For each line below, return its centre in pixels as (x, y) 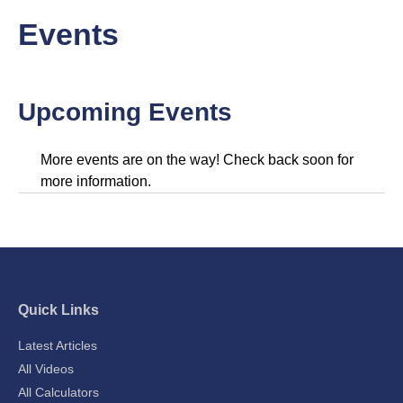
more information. (96, 181)
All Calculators (58, 392)
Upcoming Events (125, 112)
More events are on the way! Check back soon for (197, 159)
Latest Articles (58, 345)
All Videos (46, 368)
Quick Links (58, 309)
